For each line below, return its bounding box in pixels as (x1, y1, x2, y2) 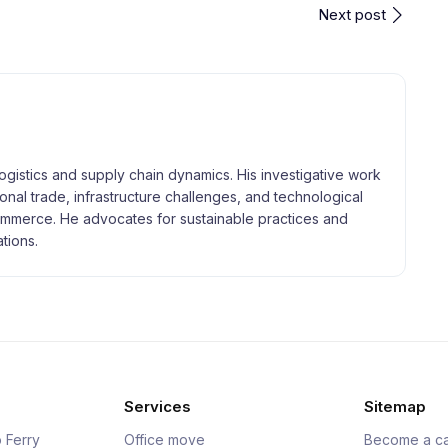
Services (124, 397, 191, 416)
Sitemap (364, 397, 426, 416)
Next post (318, 5, 386, 24)
